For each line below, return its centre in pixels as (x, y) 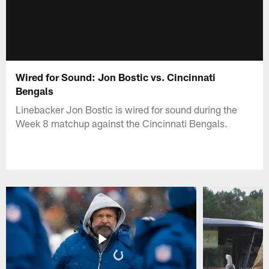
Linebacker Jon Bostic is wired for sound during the (127, 109)
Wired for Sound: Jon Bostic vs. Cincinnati (116, 77)
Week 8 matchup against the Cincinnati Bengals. (122, 123)
